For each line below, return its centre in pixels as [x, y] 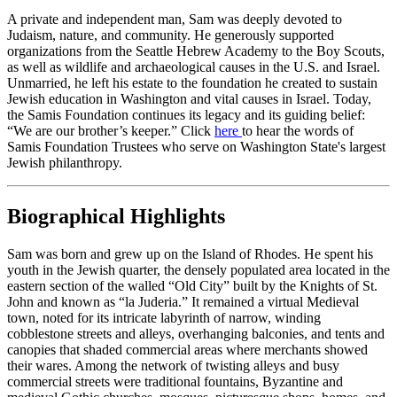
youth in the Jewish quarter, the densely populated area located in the [198, 270]
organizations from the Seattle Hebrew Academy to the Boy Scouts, [196, 51]
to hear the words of [298, 131]
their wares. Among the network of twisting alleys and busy [173, 366]
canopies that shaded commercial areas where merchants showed [187, 350]
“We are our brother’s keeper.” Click [111, 131]
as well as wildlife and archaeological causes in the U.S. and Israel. [194, 67]
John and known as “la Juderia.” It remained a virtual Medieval [183, 302]
